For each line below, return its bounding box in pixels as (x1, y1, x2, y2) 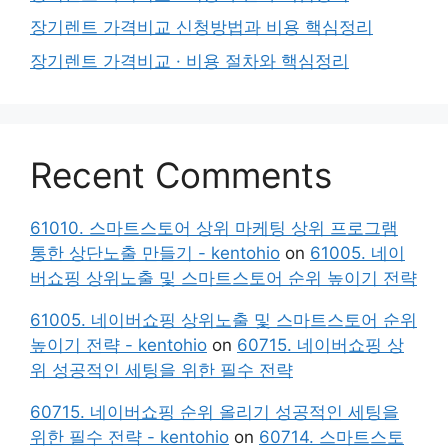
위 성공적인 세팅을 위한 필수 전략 (30, 359, 293, 380)
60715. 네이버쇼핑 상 (237, 334, 404, 355)
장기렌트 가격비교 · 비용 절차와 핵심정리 (30, 50, 349, 71)
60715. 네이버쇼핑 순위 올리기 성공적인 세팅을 (30, 401, 399, 422)
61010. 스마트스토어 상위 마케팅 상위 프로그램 (30, 217, 398, 238)
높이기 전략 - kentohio (30, 334, 207, 355)
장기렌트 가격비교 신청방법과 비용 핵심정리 (30, 17, 373, 37)
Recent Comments (30, 153, 332, 196)
